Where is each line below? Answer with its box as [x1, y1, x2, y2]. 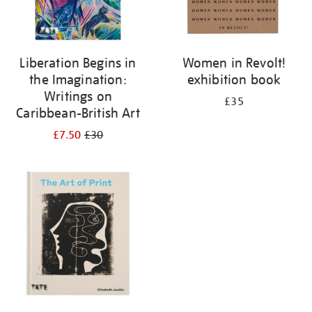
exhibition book [187, 71, 281, 88]
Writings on [44, 88, 112, 104]
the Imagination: [29, 71, 127, 88]
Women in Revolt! [182, 54, 286, 71]
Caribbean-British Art [16, 104, 140, 121]
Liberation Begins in [19, 54, 136, 71]
